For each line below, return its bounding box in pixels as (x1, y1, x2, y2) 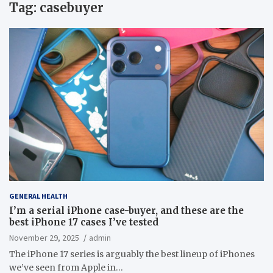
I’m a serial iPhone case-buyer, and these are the (9, 204, 244, 216)
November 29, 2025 (9, 232, 79, 243)
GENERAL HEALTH (9, 191, 68, 200)
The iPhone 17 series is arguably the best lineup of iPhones (9, 248, 255, 260)
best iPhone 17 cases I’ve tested (9, 216, 158, 228)
